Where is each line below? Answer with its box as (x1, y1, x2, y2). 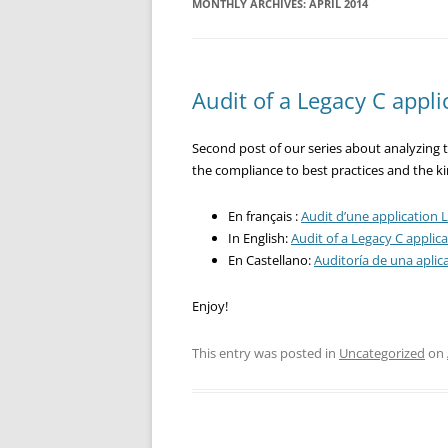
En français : (228, 207, 301, 225)
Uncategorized (339, 344, 425, 362)
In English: (228, 229, 291, 247)
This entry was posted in (192, 344, 339, 362)
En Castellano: (228, 251, 314, 269)
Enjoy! (192, 297, 228, 315)
